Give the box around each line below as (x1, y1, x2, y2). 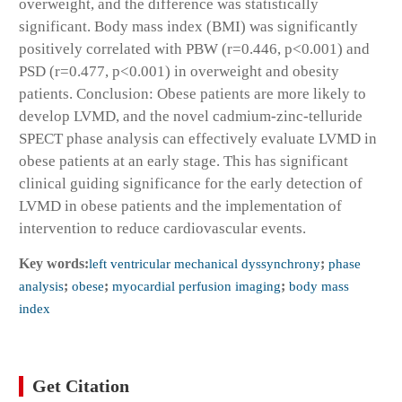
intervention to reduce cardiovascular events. (19, 220, 306, 238)
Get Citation (32, 377, 130, 397)
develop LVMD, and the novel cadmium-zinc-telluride (19, 108, 363, 126)
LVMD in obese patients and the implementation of (19, 197, 342, 215)
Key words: (19, 256, 89, 272)
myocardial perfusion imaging (109, 278, 281, 294)
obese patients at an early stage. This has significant (19, 153, 348, 170)
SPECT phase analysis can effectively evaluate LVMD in (19, 130, 377, 148)
